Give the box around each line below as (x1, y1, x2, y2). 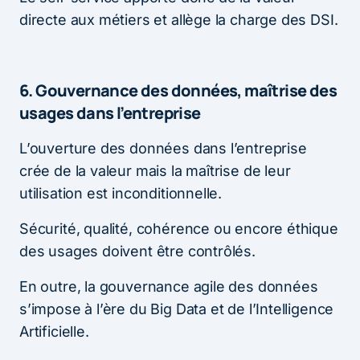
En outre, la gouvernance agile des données (19, 278, 318, 296)
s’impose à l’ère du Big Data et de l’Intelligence (19, 301, 334, 318)
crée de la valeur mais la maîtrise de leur (19, 162, 291, 180)
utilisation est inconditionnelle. (19, 185, 223, 202)
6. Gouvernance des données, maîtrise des (19, 80, 337, 102)
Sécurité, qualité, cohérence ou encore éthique (19, 220, 338, 238)
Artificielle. (19, 323, 89, 341)
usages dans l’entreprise (19, 102, 201, 125)
